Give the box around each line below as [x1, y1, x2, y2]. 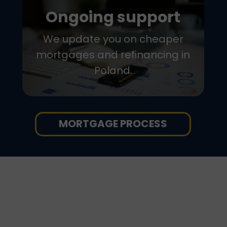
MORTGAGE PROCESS [59, 117, 167, 131]
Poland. [94, 63, 132, 78]
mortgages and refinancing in [36, 48, 190, 62]
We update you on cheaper [43, 32, 183, 46]
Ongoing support [46, 7, 180, 28]
